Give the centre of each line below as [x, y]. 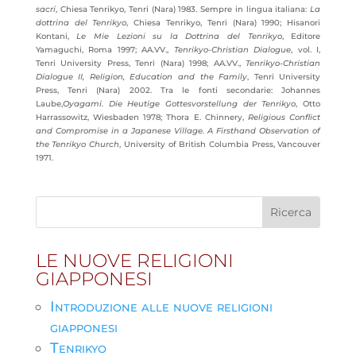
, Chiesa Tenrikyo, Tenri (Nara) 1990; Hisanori [224, 23]
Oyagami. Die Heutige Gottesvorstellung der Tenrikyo [179, 104]
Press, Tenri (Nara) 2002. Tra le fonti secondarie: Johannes [178, 90]
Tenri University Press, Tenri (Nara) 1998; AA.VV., [141, 63]
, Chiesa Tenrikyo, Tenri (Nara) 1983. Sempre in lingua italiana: [183, 9]
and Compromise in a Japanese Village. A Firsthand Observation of [178, 131]
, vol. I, [306, 50]
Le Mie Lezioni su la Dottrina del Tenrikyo [179, 36]
